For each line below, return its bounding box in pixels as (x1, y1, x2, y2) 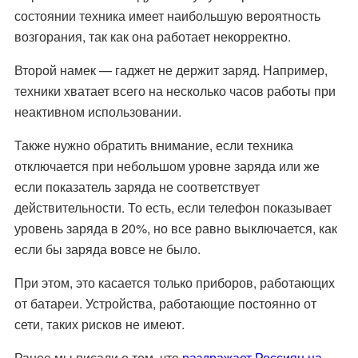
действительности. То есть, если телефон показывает (14, 198, 332, 217)
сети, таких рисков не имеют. (14, 315, 188, 334)
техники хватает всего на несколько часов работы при (14, 82, 336, 101)
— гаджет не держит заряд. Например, (98, 61, 328, 80)
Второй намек (14, 61, 99, 80)
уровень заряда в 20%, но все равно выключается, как (14, 219, 337, 238)
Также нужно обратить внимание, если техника (14, 136, 293, 155)
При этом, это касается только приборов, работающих (14, 273, 335, 292)
